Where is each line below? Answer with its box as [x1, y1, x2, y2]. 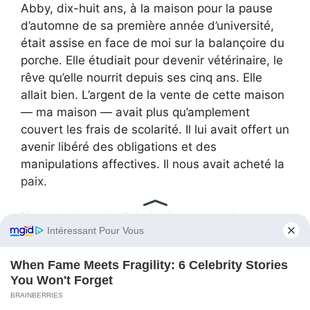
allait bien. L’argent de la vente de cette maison [21, 87, 284, 102]
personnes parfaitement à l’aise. [21, 278, 199, 293]
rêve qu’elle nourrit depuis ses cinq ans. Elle [21, 70, 262, 84]
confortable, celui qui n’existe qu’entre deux [21, 261, 262, 275]
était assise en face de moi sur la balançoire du [21, 35, 284, 50]
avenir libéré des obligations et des [21, 139, 217, 154]
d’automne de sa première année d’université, [21, 18, 274, 33]
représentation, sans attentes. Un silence [21, 244, 250, 258]
